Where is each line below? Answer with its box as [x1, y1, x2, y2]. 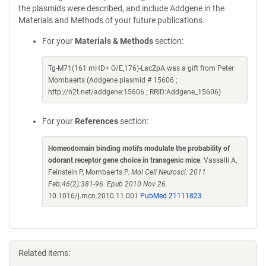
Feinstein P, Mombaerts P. [48, 168, 131, 176]
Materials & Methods [75, 36, 153, 46]
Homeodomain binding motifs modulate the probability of [48, 144, 230, 153]
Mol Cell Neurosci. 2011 [131, 168, 206, 176]
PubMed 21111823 [140, 192, 202, 200]
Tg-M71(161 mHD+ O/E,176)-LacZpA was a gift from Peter [48, 64, 234, 72]
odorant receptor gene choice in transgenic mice [48, 156, 200, 164]
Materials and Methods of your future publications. [18, 15, 205, 25]
